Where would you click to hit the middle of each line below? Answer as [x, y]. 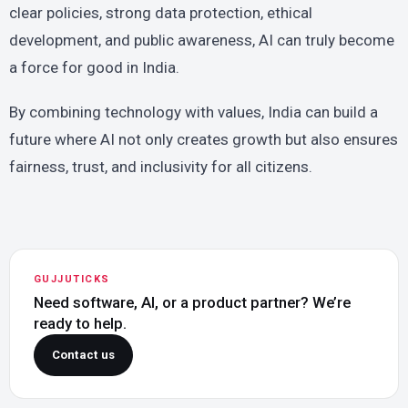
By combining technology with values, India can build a [194, 112]
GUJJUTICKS [71, 280]
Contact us [83, 354]
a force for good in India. [94, 68]
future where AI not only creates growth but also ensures [204, 140]
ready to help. [80, 324]
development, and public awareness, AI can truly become [202, 41]
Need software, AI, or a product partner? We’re [192, 303]
